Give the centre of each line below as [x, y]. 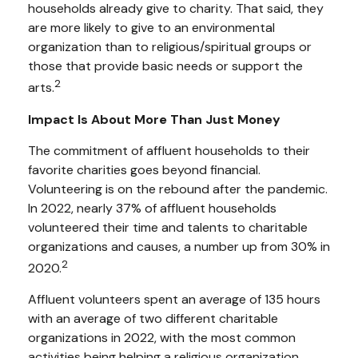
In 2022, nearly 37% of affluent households [152, 208]
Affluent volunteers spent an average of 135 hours [174, 299]
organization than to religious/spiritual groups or [170, 47]
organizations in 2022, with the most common [162, 337]
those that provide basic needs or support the [165, 66]
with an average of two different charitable [153, 318]
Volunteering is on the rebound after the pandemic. [178, 189]
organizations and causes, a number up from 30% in [179, 246]
